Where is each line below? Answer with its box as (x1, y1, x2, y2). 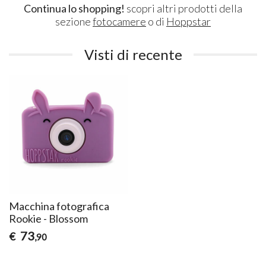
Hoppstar (166, 14, 211, 28)
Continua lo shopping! (24, 1, 125, 15)
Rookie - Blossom (9, 211, 88, 225)
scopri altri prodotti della (125, 1, 242, 15)
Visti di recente (84, 45, 182, 63)
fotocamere (93, 14, 146, 28)
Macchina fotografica (9, 199, 110, 213)
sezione (55, 14, 93, 28)
